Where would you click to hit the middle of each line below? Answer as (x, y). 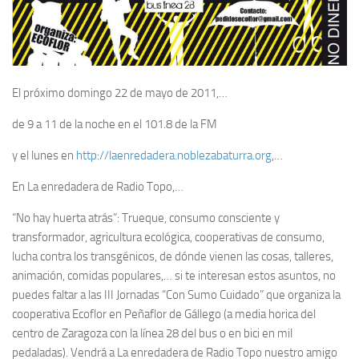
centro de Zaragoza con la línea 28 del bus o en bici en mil (152, 334)
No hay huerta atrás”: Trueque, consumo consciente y (148, 218)
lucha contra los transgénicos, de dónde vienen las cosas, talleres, (173, 257)
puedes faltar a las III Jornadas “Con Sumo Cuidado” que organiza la (176, 295)
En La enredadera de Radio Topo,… (98, 187)
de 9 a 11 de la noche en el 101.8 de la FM (115, 125)
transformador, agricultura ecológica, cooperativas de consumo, (168, 238)
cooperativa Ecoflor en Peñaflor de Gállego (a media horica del (164, 315)
